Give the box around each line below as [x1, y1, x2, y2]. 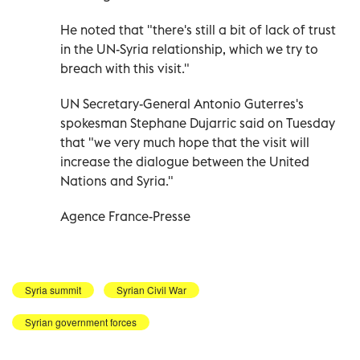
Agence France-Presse [60, 207, 190, 224]
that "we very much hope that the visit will [60, 133, 309, 150]
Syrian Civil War [117, 282, 186, 297]
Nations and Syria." [60, 172, 174, 189]
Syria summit [25, 282, 81, 297]
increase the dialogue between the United [60, 153, 309, 170]
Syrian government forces [25, 314, 137, 329]
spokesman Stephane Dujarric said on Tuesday [60, 114, 335, 131]
